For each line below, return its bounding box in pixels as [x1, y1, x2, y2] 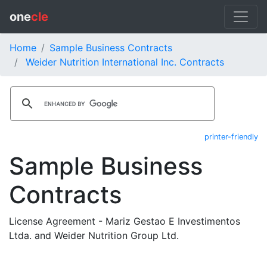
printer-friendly [204, 132, 258, 141]
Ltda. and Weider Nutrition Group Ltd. [9, 229, 179, 241]
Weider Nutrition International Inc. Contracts [26, 56, 224, 68]
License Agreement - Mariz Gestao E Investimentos [9, 215, 240, 227]
